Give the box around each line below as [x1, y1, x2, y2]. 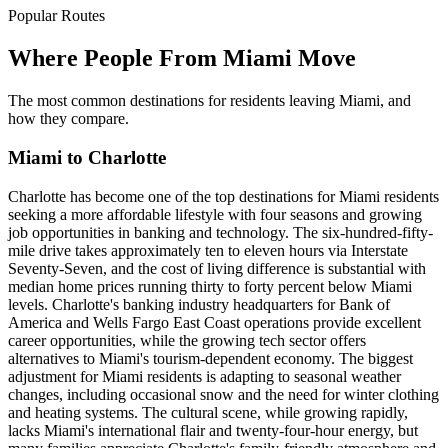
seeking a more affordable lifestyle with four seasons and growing [8, 205, 422, 223]
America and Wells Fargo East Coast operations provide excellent [8, 313, 421, 331]
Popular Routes [8, 7, 105, 25]
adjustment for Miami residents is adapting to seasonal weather [8, 367, 401, 385]
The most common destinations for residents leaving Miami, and [8, 92, 411, 110]
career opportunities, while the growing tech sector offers [8, 331, 366, 349]
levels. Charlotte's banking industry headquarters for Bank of [8, 295, 390, 313]
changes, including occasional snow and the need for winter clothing [8, 385, 439, 403]
